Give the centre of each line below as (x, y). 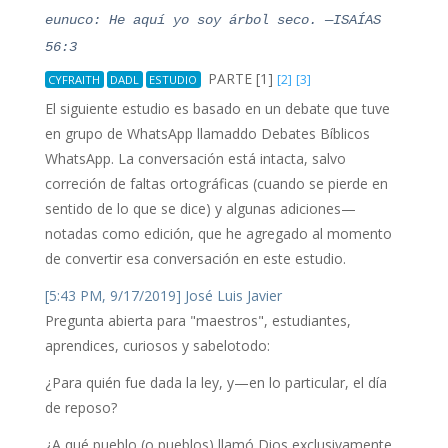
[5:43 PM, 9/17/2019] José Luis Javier (163, 295)
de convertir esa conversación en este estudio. (195, 258)
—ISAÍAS (348, 20)
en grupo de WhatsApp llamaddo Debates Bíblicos (207, 133)
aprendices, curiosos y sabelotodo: (157, 345)
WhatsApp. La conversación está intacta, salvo (195, 158)
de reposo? (80, 407)
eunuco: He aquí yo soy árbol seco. (180, 20)
